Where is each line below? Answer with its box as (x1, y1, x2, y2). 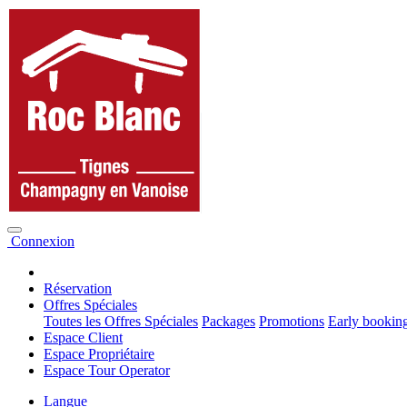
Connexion (7, 233, 74, 249)
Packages (202, 313, 255, 329)
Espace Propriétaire (44, 346, 154, 362)
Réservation (44, 281, 112, 296)
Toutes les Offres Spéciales (44, 313, 198, 329)
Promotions (259, 313, 324, 329)
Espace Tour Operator (44, 362, 170, 378)
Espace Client (44, 330, 123, 345)
